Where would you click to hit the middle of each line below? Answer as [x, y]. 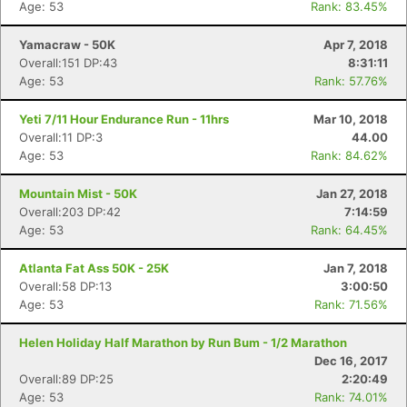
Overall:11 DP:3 [61, 137]
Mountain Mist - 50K [78, 194]
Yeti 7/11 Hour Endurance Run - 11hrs [124, 119]
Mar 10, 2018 [351, 119]
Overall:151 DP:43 [68, 63]
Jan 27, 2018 [352, 194]
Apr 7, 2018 [356, 45]
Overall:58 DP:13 [65, 286]
